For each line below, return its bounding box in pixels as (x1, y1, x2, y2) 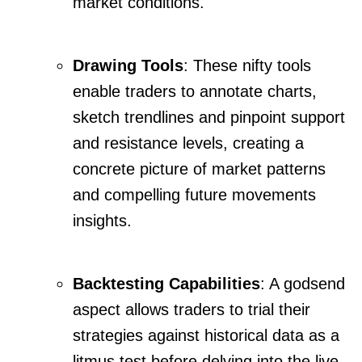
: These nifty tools (183, 57, 311, 75)
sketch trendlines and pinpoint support (73, 108, 345, 127)
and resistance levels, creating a (73, 134, 304, 153)
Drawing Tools (73, 57, 183, 75)
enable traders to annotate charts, (73, 82, 317, 101)
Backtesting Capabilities (73, 275, 260, 293)
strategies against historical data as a (73, 326, 339, 345)
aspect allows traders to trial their (73, 301, 310, 319)
